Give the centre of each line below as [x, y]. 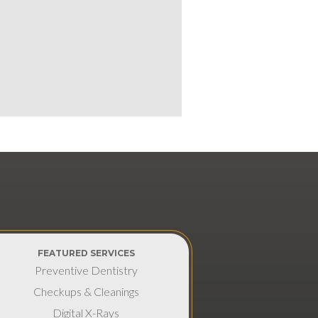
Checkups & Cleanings [86, 291]
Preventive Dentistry [86, 270]
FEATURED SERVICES [86, 253]
